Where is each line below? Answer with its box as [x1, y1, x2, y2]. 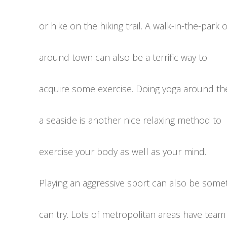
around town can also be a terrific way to [39, 51, 207, 63]
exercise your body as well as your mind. [39, 145, 206, 158]
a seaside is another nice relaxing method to [39, 114, 221, 126]
